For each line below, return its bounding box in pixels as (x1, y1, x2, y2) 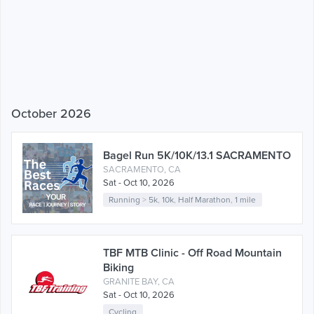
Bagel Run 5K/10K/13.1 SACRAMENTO (103, 148, 291, 163)
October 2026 (11, 105, 91, 121)
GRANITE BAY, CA (103, 275, 175, 287)
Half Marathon (178, 194, 231, 205)
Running (109, 194, 141, 205)
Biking (103, 260, 134, 275)
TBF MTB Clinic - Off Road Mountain (103, 245, 282, 260)
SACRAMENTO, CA (103, 163, 181, 175)
